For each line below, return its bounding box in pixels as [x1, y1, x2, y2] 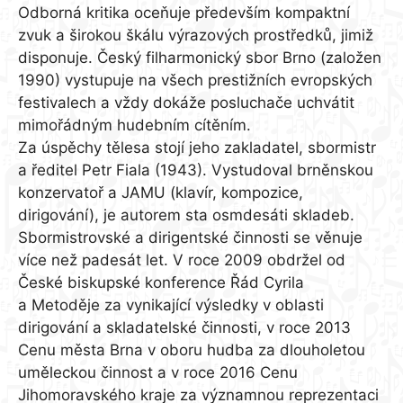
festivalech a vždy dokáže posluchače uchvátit [18, 94, 354, 112]
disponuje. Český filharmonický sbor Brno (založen [18, 49, 381, 67]
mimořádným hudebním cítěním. [18, 116, 251, 135]
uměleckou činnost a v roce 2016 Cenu [18, 363, 298, 382]
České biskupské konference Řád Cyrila [18, 273, 304, 292]
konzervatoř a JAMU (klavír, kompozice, [18, 184, 303, 202]
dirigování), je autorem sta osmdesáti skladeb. [18, 206, 354, 225]
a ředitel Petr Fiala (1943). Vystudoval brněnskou [18, 161, 373, 180]
